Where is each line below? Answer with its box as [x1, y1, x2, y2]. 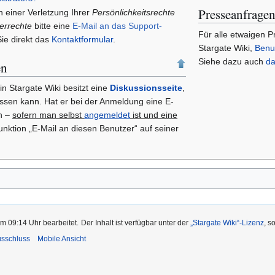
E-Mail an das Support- [72, 21, 163, 31]
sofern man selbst [12, 110, 84, 120]
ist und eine [130, 110, 177, 120]
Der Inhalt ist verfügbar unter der [81, 219, 190, 228]
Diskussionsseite [110, 83, 182, 93]
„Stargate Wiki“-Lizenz [190, 219, 264, 228]
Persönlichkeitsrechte [92, 7, 176, 18]
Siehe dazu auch [198, 56, 266, 67]
